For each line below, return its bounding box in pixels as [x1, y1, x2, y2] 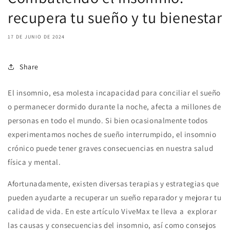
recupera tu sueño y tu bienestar [8, 7, 222, 28]
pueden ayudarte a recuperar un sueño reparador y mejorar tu [8, 193, 222, 202]
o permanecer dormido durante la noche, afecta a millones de [8, 102, 221, 111]
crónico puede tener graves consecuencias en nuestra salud [8, 143, 214, 153]
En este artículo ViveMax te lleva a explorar [65, 206, 217, 216]
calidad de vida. [8, 206, 66, 216]
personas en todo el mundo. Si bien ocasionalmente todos [8, 116, 208, 125]
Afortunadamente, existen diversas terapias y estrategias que [8, 179, 220, 188]
